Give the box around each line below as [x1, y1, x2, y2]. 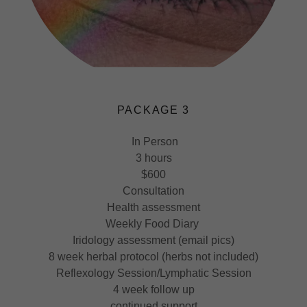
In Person [129, 135, 178, 147]
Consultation [123, 184, 184, 197]
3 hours [132, 151, 175, 164]
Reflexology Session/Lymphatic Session [56, 267, 251, 279]
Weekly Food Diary [106, 217, 201, 230]
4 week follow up [112, 283, 195, 295]
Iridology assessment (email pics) [73, 234, 234, 246]
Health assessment [107, 201, 200, 213]
